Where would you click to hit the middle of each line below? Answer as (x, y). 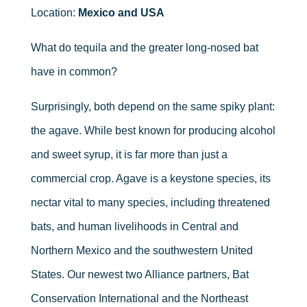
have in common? (74, 71)
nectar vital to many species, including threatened (150, 202)
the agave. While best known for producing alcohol (153, 130)
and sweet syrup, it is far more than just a (129, 154)
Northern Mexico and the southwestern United (142, 250)
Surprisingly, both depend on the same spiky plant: (152, 106)
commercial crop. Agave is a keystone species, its (150, 178)
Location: (54, 12)
